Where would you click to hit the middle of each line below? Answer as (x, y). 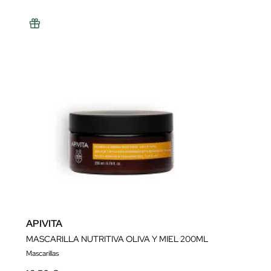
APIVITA (44, 224)
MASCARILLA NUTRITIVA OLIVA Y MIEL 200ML (117, 239)
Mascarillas (42, 253)
